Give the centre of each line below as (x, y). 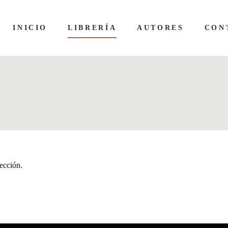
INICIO (30, 28)
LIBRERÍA (92, 28)
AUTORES (161, 28)
